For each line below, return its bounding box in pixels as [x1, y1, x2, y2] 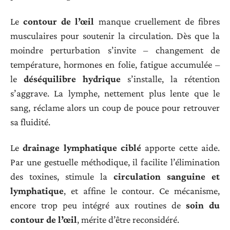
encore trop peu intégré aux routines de [10, 200, 186, 211]
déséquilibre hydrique [24, 73, 121, 84]
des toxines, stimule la [10, 171, 113, 182]
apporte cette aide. [141, 142, 220, 154]
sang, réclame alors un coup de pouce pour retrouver [10, 102, 220, 113]
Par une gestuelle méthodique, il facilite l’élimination [10, 157, 220, 168]
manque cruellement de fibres [94, 15, 220, 27]
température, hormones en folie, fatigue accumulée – [10, 59, 220, 70]
